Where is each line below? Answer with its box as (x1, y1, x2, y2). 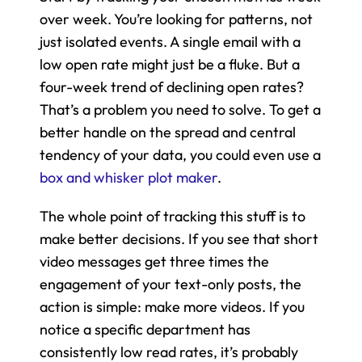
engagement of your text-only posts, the (40, 274, 301, 293)
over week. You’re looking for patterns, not (40, 9, 313, 28)
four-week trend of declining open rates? (40, 77, 304, 96)
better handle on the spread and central (40, 122, 296, 141)
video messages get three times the (40, 251, 269, 271)
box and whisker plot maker (40, 167, 217, 187)
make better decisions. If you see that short (40, 229, 318, 248)
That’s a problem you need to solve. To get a (40, 99, 321, 119)
